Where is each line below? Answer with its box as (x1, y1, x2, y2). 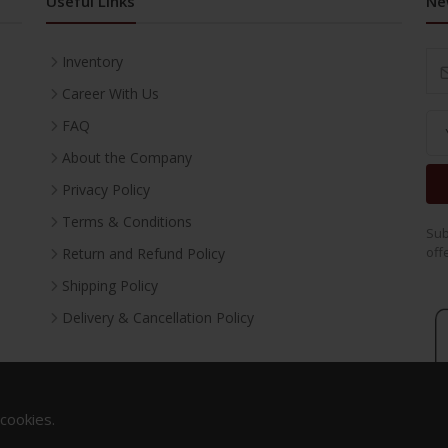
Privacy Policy (62, 180, 150, 199)
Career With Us (62, 84, 159, 103)
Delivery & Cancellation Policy (62, 308, 254, 327)
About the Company (62, 148, 192, 167)
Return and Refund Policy (62, 244, 225, 263)
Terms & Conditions (62, 212, 192, 231)
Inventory (62, 52, 123, 71)
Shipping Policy (62, 276, 158, 295)
